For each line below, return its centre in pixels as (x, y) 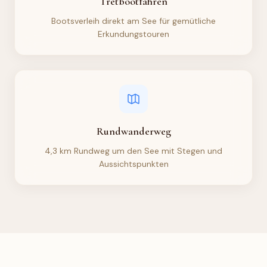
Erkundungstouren (133, 34)
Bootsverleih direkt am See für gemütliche (133, 21)
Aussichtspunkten (133, 164)
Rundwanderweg (133, 131)
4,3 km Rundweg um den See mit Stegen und (133, 150)
